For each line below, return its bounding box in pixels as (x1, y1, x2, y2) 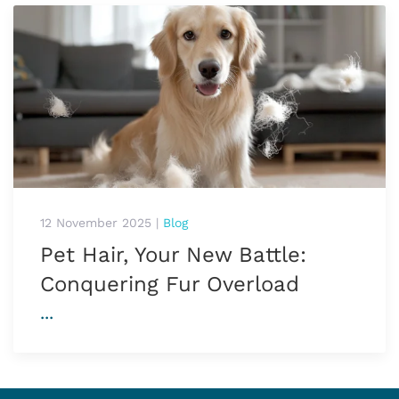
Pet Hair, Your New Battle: (40, 242, 306, 268)
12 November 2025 (40, 216, 151, 231)
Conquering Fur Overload (40, 272, 299, 297)
